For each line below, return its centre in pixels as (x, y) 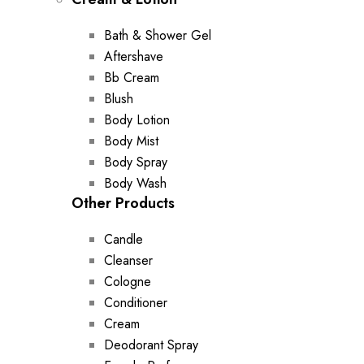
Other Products (123, 203)
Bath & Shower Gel (158, 35)
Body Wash (135, 183)
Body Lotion (137, 120)
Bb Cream (132, 78)
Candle (123, 239)
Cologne (128, 282)
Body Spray (136, 162)
